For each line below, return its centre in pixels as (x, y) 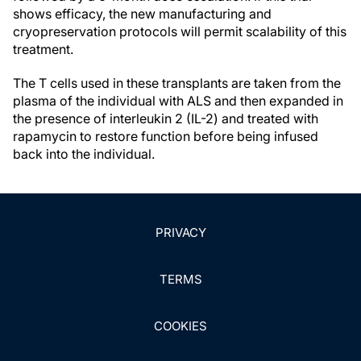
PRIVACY (180, 232)
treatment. (43, 49)
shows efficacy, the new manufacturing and (142, 14)
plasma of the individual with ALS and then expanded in (178, 101)
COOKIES (180, 326)
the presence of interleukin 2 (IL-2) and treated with (166, 118)
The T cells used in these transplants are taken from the (177, 83)
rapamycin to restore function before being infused (166, 136)
